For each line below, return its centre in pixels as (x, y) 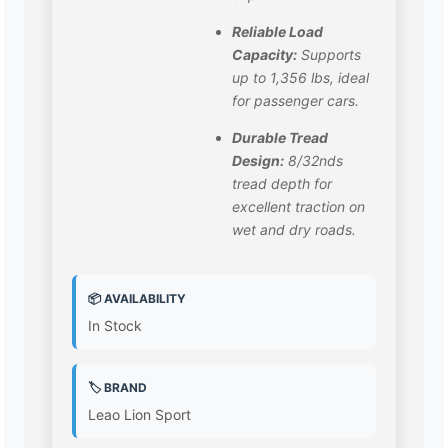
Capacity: (265, 55)
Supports (329, 55)
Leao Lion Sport (140, 415)
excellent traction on (299, 207)
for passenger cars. (296, 101)
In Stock (115, 326)
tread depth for (282, 184)
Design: (258, 161)
